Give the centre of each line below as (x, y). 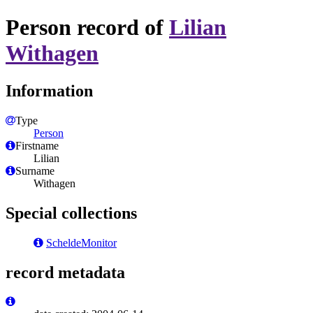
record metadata (65, 272)
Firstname (37, 145)
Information (49, 90)
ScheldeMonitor (81, 242)
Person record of (87, 28)
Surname (35, 170)
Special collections (71, 213)
